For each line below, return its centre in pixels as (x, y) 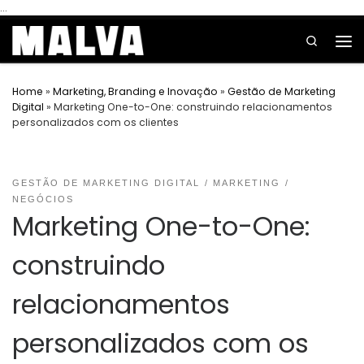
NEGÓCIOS (43, 199)
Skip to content (56, 22)
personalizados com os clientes (95, 122)
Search (338, 40)
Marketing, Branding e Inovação (135, 91)
